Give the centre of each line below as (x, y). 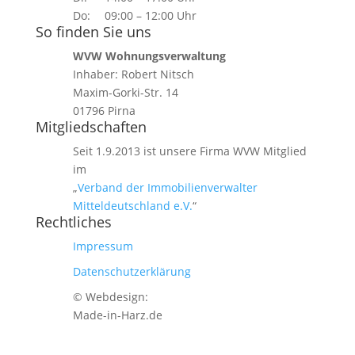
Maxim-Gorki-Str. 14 (125, 92)
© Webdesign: (110, 297)
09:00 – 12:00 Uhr (150, 15)
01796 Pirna (104, 111)
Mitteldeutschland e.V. (132, 206)
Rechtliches (73, 222)
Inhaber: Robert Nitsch (133, 74)
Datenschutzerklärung (132, 271)
